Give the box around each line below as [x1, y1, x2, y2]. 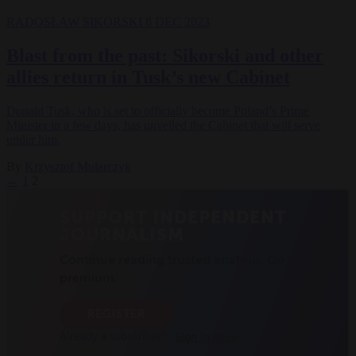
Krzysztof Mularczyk [25, 160, 131, 174]
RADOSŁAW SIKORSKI [6, 15, 145, 29]
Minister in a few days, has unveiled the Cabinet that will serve [6, 118, 320, 133]
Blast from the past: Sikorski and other [6, 45, 323, 67]
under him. [6, 133, 60, 147]
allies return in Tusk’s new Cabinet [6, 67, 290, 88]
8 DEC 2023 [145, 15, 210, 29]
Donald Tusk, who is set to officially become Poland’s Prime [6, 104, 309, 118]
